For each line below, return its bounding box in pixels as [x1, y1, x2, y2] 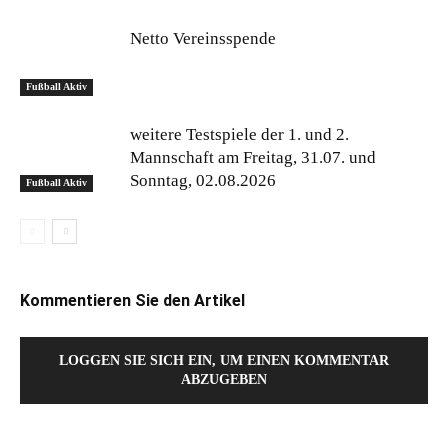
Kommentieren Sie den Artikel [20, 291, 245, 310]
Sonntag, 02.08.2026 [130, 171, 276, 190]
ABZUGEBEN [181, 372, 267, 387]
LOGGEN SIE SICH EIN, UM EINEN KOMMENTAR [59, 353, 389, 368]
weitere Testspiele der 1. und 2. [130, 125, 349, 144]
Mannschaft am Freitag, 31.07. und [130, 148, 376, 167]
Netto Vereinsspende [130, 29, 276, 48]
